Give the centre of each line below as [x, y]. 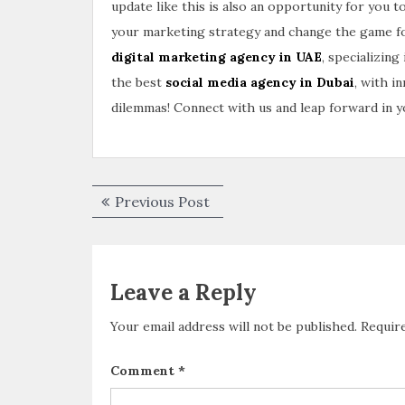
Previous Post [162, 201]
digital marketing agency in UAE [217, 57]
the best [138, 82]
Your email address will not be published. [234, 326]
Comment [144, 370]
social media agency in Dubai [260, 82]
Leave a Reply [184, 292]
